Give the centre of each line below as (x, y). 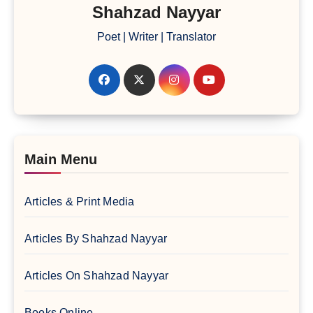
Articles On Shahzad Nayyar (97, 275)
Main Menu (61, 159)
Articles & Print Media (80, 201)
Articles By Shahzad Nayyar (96, 238)
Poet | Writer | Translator (156, 36)
